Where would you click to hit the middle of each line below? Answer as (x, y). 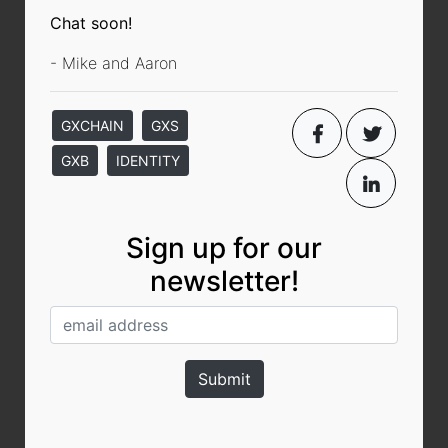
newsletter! (224, 280)
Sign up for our (224, 247)
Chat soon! (91, 22)
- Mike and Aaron (113, 62)
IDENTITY (148, 160)
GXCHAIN (92, 125)
